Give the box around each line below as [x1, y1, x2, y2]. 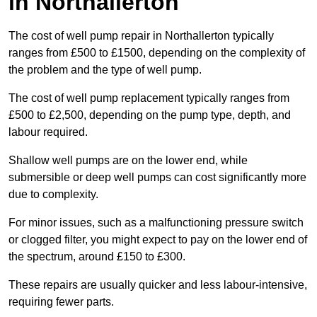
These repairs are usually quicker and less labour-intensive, [8, 279, 307, 292]
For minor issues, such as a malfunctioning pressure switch [8, 217, 304, 229]
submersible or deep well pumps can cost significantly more [8, 171, 306, 184]
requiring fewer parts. [8, 296, 114, 309]
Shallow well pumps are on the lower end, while [8, 154, 248, 167]
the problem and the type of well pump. [8, 64, 202, 76]
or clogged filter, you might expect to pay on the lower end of [8, 234, 307, 246]
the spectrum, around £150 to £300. [8, 250, 185, 263]
